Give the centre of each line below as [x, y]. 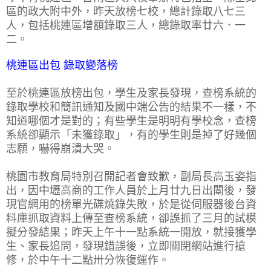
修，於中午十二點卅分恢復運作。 [88, 260]
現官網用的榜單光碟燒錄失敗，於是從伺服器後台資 [131, 204]
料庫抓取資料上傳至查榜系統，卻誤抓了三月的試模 [131, 218]
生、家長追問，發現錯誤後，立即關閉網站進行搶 [126, 246]
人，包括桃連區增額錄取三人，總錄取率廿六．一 [126, 25]
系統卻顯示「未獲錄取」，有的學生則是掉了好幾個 [131, 135]
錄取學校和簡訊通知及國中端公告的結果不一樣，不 [131, 107]
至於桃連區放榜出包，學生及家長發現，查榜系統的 [131, 93]
